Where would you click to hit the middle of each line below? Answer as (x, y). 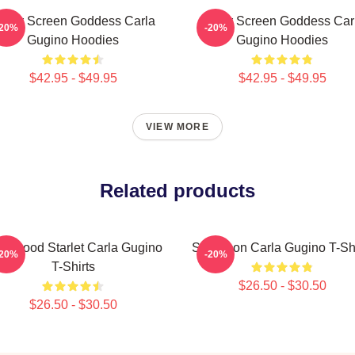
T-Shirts (73, 267)
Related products (177, 191)
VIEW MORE (177, 127)
